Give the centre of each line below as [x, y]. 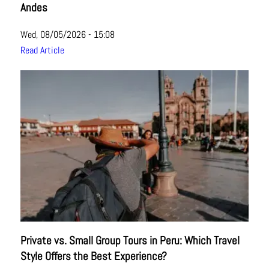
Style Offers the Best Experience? [93, 256]
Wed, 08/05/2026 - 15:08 [67, 34]
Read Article [42, 50]
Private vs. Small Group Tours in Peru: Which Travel [130, 240]
